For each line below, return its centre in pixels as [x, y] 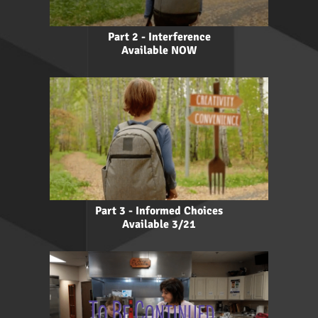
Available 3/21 [159, 224]
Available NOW [159, 50]
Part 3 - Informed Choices [159, 210]
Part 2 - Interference [159, 37]
